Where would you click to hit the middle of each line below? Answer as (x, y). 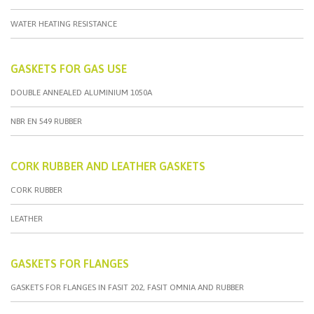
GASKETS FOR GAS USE (69, 68)
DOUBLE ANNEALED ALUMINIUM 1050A (81, 92)
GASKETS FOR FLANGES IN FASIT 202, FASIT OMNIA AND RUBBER (127, 287)
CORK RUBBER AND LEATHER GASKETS (108, 166)
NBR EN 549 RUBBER (46, 121)
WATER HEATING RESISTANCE (64, 23)
